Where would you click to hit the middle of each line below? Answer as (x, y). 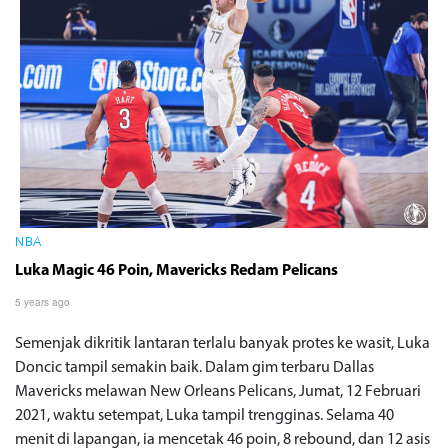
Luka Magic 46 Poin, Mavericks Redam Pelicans (176, 271)
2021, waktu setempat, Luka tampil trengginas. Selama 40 (204, 416)
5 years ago (42, 302)
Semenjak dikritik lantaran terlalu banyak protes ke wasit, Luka (222, 344)
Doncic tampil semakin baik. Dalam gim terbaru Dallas (194, 368)
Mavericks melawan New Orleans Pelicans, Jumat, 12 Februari (218, 392)
